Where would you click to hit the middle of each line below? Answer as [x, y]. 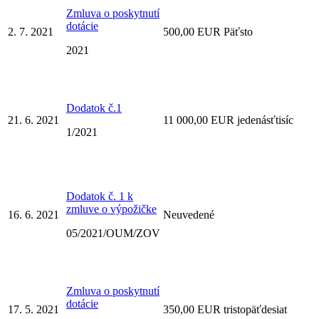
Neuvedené [189, 214]
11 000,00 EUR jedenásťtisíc [228, 120]
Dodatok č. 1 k [100, 196]
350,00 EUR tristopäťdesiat [225, 309]
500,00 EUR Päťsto [208, 31]
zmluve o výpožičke [111, 209]
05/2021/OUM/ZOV [113, 233]
